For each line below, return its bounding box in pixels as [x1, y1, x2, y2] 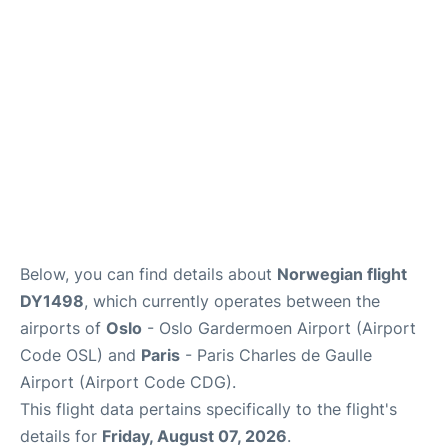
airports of [20, 317, 106, 338]
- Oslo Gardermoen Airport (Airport [142, 317, 416, 338]
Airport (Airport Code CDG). [20, 371, 236, 392]
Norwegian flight [277, 263, 407, 284]
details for [20, 425, 102, 446]
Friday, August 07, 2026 [102, 425, 287, 446]
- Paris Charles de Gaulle [180, 344, 372, 365]
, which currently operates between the [84, 290, 380, 311]
